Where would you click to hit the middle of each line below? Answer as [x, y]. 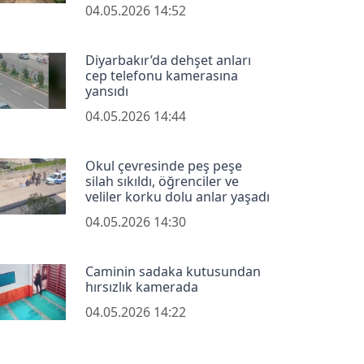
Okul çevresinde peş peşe [163, 166]
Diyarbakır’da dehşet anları [168, 61]
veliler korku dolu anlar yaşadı [177, 197]
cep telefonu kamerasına [161, 76]
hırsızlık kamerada [141, 287]
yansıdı [106, 91]
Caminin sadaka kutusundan [173, 272]
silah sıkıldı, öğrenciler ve [162, 182]
